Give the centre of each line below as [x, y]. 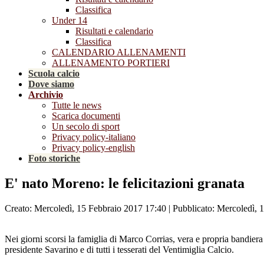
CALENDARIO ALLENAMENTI [119, 52]
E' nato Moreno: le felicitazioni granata [125, 183]
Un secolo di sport [86, 126]
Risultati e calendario [114, 31]
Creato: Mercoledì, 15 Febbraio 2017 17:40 [85, 208]
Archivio [46, 95]
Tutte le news [77, 105]
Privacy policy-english [93, 148]
